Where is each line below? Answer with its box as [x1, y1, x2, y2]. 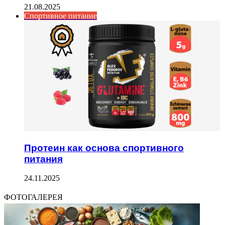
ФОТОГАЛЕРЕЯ [4, 191, 63, 203]
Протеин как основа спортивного [24, 142, 184, 153]
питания [24, 153, 63, 164]
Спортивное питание [24, 11, 97, 20]
